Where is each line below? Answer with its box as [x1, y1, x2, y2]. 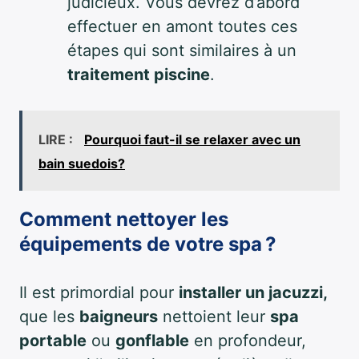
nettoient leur [158, 307, 270, 326]
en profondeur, [189, 331, 306, 350]
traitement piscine [67, 65, 210, 84]
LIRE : [38, 131, 76, 147]
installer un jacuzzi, [179, 283, 328, 302]
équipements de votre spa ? [19, 232, 276, 256]
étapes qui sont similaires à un [67, 41, 296, 60]
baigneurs [79, 307, 158, 326]
